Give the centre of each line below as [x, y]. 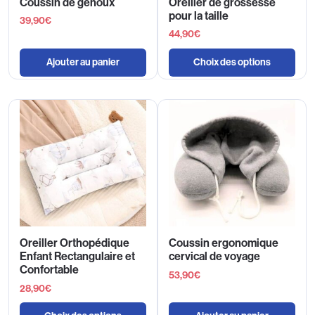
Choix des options [232, 62]
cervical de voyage [214, 257]
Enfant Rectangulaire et [77, 257]
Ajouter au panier [83, 62]
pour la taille [199, 15]
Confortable [49, 270]
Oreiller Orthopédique [75, 243]
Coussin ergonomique [224, 243]
